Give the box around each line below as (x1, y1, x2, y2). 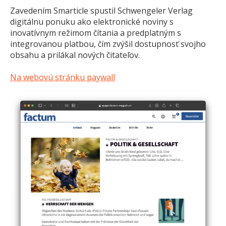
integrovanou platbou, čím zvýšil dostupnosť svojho (10, 38, 206, 49)
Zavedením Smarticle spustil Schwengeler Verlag (10, 5, 193, 16)
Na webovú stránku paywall (10, 72, 115, 83)
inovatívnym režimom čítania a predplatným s (10, 27, 181, 38)
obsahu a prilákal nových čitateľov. (10, 49, 140, 61)
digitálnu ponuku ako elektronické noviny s (10, 16, 174, 27)
